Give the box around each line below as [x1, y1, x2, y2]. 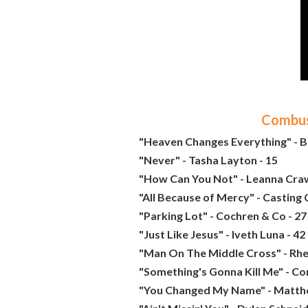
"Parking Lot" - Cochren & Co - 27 [139, 209, 307, 222]
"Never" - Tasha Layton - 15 [139, 153, 278, 166]
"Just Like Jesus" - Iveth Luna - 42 [139, 228, 305, 241]
